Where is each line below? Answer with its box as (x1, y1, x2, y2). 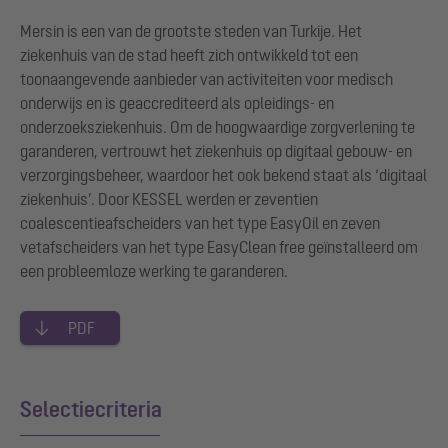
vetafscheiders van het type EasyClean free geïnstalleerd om (20, 237, 418, 256)
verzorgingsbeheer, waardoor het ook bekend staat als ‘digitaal (20, 165, 427, 184)
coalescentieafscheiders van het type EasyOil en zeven (20, 213, 380, 232)
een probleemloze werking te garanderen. (20, 261, 288, 280)
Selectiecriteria (20, 396, 162, 422)
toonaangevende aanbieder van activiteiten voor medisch (20, 69, 393, 88)
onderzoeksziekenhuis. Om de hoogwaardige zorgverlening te (20, 117, 415, 136)
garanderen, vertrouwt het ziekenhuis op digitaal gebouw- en (20, 141, 412, 160)
